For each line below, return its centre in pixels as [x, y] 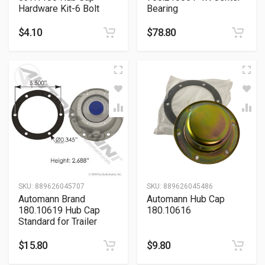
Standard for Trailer [58, 222]
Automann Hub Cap [186, 199]
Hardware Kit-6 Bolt [59, 9]
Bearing [162, 9]
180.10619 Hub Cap [59, 210]
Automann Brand [52, 199]
